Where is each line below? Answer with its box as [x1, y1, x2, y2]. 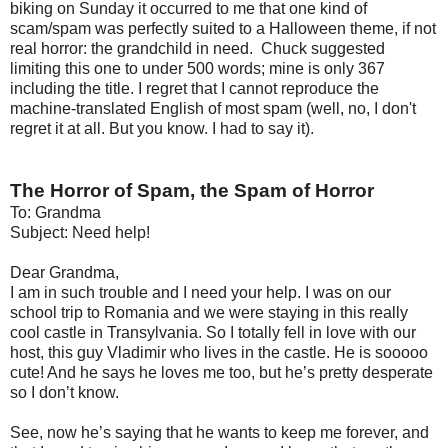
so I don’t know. [10, 383, 119, 401]
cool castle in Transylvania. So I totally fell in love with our [10, 323, 416, 341]
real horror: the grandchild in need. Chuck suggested [10, 39, 385, 57]
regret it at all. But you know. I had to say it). [10, 119, 314, 137]
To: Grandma [10, 203, 101, 221]
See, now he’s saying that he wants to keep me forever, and [10, 423, 429, 441]
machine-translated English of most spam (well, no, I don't [10, 99, 416, 117]
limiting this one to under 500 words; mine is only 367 [10, 59, 385, 77]
